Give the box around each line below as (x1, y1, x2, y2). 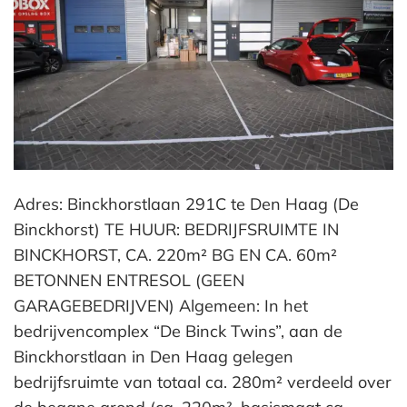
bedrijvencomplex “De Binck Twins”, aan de (14, 320, 342, 342)
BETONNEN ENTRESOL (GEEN (14, 269, 244, 291)
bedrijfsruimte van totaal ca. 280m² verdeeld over (14, 371, 392, 392)
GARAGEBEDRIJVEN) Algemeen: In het (14, 294, 308, 316)
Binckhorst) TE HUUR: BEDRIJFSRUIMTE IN (14, 218, 339, 240)
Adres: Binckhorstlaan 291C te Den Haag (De (14, 193, 359, 214)
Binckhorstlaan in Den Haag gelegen (14, 345, 293, 367)
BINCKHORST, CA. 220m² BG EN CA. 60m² (14, 243, 337, 265)
